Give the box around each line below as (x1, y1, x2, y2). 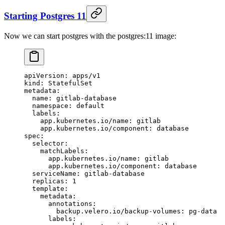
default (76, 101, 104, 109)
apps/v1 (72, 71, 100, 79)
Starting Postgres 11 (4, 11, 86, 22)
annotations (24, 199, 92, 207)
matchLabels (24, 147, 84, 155)
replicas (24, 177, 64, 185)
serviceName (24, 169, 76, 177)
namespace (24, 101, 68, 109)
